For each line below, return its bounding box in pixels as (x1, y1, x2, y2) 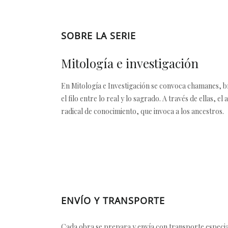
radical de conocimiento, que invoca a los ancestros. (61, 106, 224, 116)
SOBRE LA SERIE (61, 30, 136, 42)
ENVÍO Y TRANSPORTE (61, 194, 165, 207)
